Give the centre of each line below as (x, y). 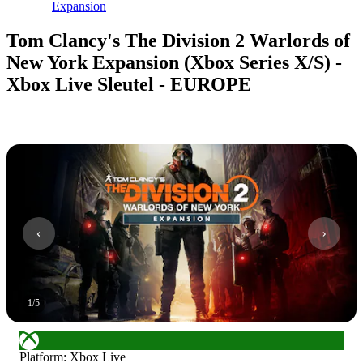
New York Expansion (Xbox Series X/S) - (174, 62)
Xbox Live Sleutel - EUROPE (129, 84)
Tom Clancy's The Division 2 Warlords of (178, 40)
